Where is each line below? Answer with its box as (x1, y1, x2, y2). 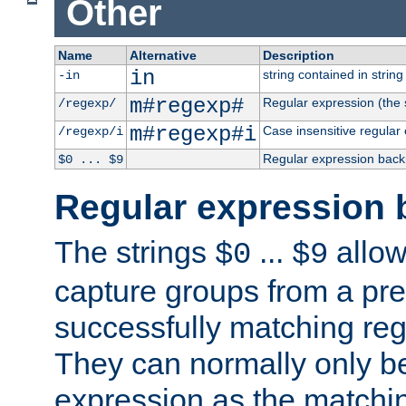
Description (262, 47, 334, 63)
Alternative (129, 47, 197, 63)
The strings (54, 234, 215, 269)
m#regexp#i (129, 121, 256, 147)
